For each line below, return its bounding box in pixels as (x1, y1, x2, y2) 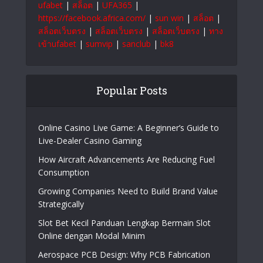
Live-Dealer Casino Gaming (38, 134, 141, 146)
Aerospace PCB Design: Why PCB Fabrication (38, 248, 210, 260)
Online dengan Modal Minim (38, 230, 145, 241)
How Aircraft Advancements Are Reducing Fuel (38, 153, 215, 165)
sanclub (122, 38, 151, 49)
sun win (155, 12, 184, 23)
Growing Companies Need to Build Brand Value (38, 185, 218, 197)
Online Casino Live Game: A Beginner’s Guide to (38, 122, 219, 133)
